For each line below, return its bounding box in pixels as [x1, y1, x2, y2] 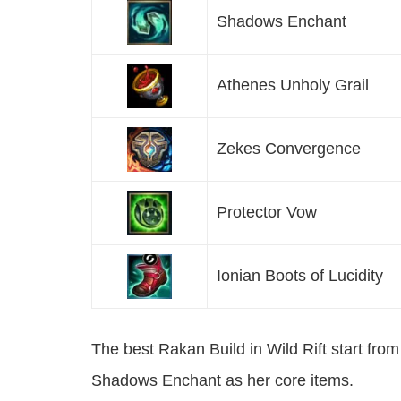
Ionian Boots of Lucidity [217, 267, 383, 286]
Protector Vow [217, 203, 317, 222]
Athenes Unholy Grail [217, 76, 369, 95]
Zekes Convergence [217, 140, 361, 158]
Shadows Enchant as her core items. [91, 371, 354, 390]
